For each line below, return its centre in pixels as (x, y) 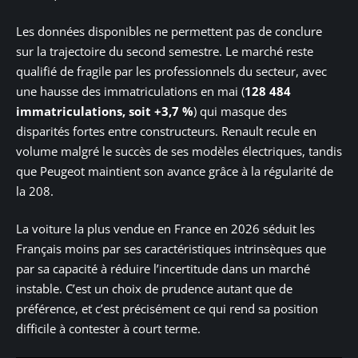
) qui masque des (240, 111)
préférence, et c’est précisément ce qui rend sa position (167, 309)
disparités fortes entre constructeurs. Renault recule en (166, 131)
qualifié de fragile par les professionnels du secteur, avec (171, 71)
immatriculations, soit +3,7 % (105, 111)
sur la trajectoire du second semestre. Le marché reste (165, 51)
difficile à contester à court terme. (108, 329)
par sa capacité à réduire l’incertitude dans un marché (163, 269)
